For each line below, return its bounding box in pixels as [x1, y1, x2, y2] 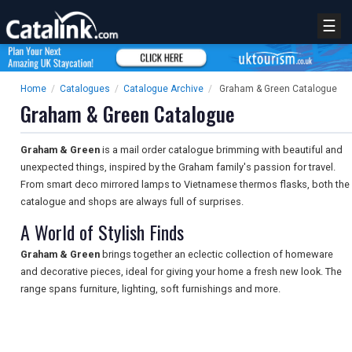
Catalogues [60, 83, 110, 95]
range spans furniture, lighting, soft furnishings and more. [20, 283, 280, 295]
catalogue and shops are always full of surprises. [20, 196, 244, 208]
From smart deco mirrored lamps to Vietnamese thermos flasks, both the [20, 178, 350, 191]
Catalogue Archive [123, 83, 203, 95]
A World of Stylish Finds [20, 218, 184, 247]
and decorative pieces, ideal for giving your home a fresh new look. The [20, 266, 342, 278]
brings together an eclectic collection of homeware [100, 248, 333, 261]
